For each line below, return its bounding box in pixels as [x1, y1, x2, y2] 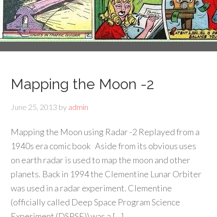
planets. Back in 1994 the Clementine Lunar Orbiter [11, 169, 202, 179]
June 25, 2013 [11, 102, 58, 111]
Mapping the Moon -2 [11, 76, 155, 93]
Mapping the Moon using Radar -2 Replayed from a [11, 126, 200, 137]
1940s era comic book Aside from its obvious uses [11, 140, 197, 151]
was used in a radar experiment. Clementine [11, 183, 172, 193]
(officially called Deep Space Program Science [11, 197, 181, 207]
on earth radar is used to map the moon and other [11, 155, 191, 165]
